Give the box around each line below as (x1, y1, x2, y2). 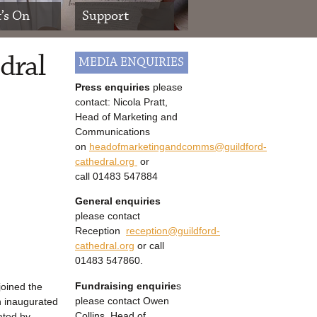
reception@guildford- (126, 225, 220, 237)
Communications (75, 126, 150, 137)
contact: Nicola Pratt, (75, 96, 168, 108)
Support (82, 7, 129, 25)
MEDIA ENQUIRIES (79, 54, 184, 71)
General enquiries (75, 195, 161, 207)
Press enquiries (75, 81, 150, 93)
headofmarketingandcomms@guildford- (89, 141, 267, 152)
